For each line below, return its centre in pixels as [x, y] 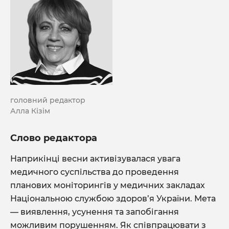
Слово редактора [54, 138]
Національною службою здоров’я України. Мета [113, 198]
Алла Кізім [30, 111]
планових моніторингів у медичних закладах [108, 185]
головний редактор [48, 100]
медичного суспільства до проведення [96, 172]
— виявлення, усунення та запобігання [95, 212]
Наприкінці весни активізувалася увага [95, 158]
